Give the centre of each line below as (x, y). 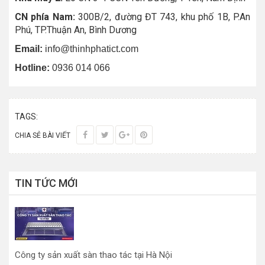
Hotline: (33, 68)
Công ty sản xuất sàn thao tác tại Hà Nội (93, 255)
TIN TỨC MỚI (46, 183)
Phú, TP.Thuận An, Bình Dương (76, 30)
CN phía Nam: (47, 17)
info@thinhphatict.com (91, 49)
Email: (29, 49)
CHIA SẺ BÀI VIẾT (43, 136)
